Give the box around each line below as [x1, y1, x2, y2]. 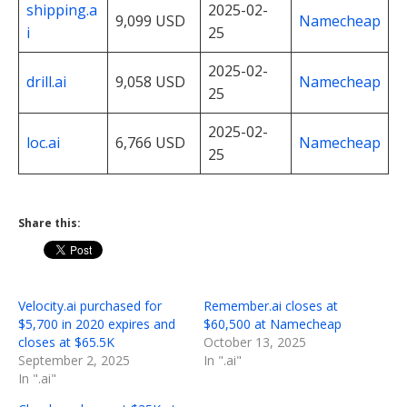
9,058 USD [115, 71, 185, 92]
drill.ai [26, 71, 66, 92]
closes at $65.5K [18, 333, 114, 351]
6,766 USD [115, 132, 185, 153]
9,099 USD [115, 10, 185, 31]
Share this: [18, 214, 81, 231]
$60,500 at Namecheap [203, 314, 342, 333]
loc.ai [26, 132, 60, 153]
